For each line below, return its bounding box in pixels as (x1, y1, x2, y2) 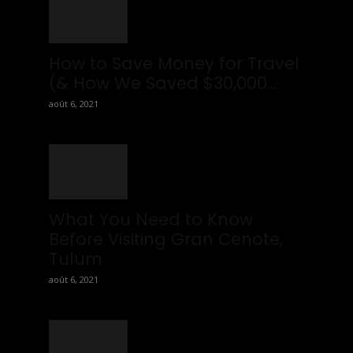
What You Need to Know (49, 208, 253, 231)
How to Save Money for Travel (49, 52, 299, 75)
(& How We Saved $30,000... (49, 72, 277, 95)
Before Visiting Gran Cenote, (49, 228, 283, 251)
